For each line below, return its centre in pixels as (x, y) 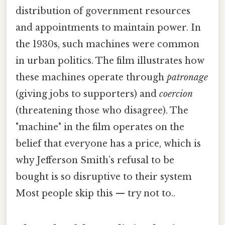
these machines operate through (91, 78)
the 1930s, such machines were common (107, 44)
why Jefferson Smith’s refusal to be (95, 160)
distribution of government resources (103, 11)
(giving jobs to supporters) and (87, 94)
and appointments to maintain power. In (108, 28)
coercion (176, 94)
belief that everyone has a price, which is (108, 144)
